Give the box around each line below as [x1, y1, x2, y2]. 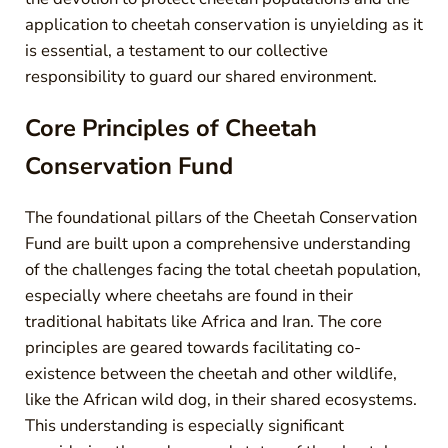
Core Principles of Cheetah [24, 112, 317, 145]
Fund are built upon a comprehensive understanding [24, 231, 411, 255]
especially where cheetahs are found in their [24, 283, 353, 307]
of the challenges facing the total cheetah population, [24, 257, 421, 281]
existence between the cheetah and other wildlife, [24, 361, 397, 385]
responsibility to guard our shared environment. [24, 64, 377, 88]
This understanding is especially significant [24, 413, 344, 437]
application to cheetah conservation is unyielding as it [24, 12, 423, 36]
